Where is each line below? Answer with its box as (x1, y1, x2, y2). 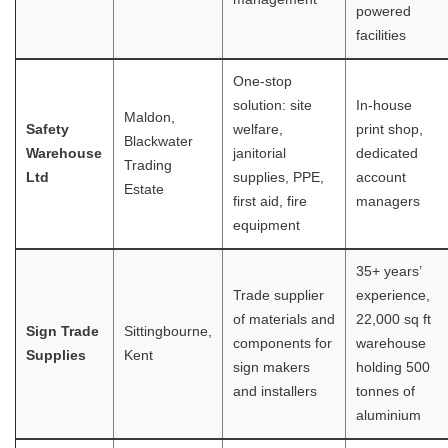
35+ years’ (356, 264, 422, 280)
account (356, 170, 406, 186)
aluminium (356, 408, 421, 424)
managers (356, 194, 420, 210)
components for (233, 336, 332, 352)
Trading (124, 158, 172, 174)
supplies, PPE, (233, 170, 324, 186)
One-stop (233, 74, 292, 90)
